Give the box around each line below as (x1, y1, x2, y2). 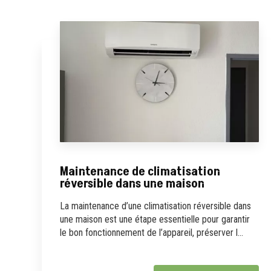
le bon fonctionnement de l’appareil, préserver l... (59, 226, 243, 238)
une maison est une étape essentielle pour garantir (59, 213, 250, 225)
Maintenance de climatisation (59, 162, 220, 180)
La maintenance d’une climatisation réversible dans (59, 200, 251, 212)
